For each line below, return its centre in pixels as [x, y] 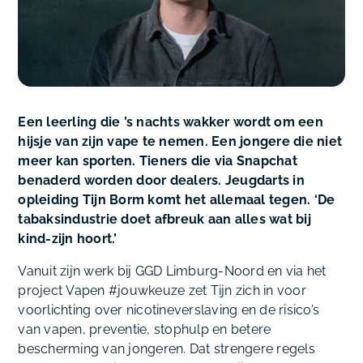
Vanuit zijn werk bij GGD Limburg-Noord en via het [172, 271]
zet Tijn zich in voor [246, 291]
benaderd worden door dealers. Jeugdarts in [161, 181]
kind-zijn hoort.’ [68, 239]
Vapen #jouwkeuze [126, 291]
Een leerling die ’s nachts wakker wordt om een [171, 122]
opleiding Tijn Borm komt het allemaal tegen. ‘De [177, 200]
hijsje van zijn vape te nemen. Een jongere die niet [180, 142]
